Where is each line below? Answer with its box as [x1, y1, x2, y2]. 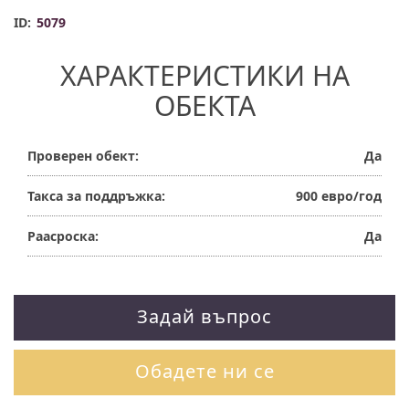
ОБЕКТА [153, 87, 256, 124]
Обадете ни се [134, 359, 275, 384]
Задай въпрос [137, 304, 272, 330]
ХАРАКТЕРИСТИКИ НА [59, 57, 350, 94]
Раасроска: [27, 227, 99, 246]
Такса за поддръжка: [27, 187, 165, 205]
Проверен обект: [27, 147, 139, 165]
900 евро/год [296, 187, 382, 205]
